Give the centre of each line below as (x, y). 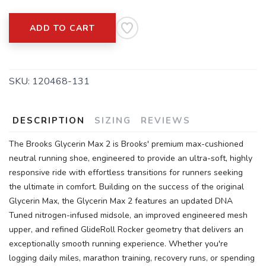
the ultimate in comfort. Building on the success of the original (126, 187)
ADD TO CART (62, 28)
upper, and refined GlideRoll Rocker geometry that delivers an (126, 229)
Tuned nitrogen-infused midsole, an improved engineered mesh (128, 215)
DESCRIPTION (49, 121)
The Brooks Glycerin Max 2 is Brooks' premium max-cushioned (126, 144)
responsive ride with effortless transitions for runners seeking (126, 172)
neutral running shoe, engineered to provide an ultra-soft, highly (131, 158)
